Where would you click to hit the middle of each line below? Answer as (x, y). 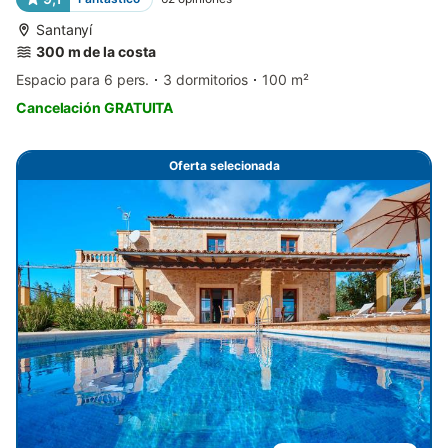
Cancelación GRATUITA (95, 108)
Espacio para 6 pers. (83, 80)
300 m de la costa (96, 52)
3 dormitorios (206, 80)
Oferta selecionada (224, 166)
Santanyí (64, 30)
